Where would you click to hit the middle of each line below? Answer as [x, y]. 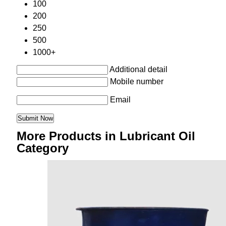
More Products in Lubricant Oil [106, 136]
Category [42, 148]
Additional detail [138, 70]
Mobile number [136, 82]
